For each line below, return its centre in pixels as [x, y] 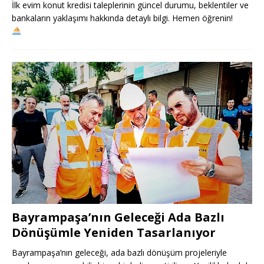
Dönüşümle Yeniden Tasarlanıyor [114, 233]
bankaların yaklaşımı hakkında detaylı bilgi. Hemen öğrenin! [122, 18]
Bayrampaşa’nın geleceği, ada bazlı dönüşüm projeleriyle [119, 253]
